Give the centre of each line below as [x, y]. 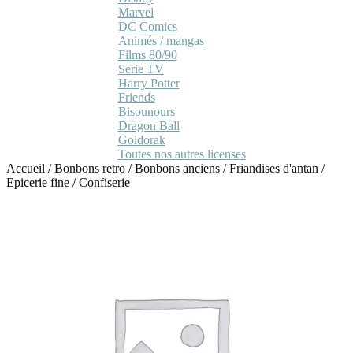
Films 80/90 [147, 54]
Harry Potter [149, 83]
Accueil [26, 168]
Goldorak [141, 139]
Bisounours [146, 111]
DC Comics [147, 26]
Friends [136, 97]
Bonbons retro [90, 168]
